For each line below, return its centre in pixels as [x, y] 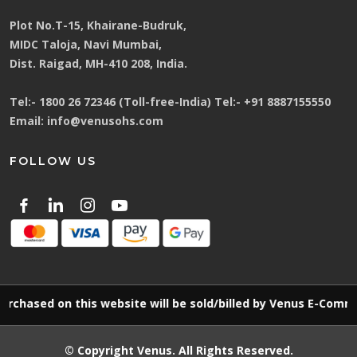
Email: [27, 121]
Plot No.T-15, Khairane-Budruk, [98, 25]
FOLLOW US [53, 161]
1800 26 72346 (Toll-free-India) [125, 102]
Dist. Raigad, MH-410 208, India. [98, 64]
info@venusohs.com [105, 121]
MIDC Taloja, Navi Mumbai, [86, 45]
